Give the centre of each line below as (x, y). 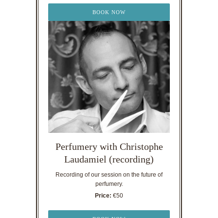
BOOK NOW (109, 12)
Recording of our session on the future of (109, 174)
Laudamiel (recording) (109, 159)
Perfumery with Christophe (109, 146)
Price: (103, 195)
